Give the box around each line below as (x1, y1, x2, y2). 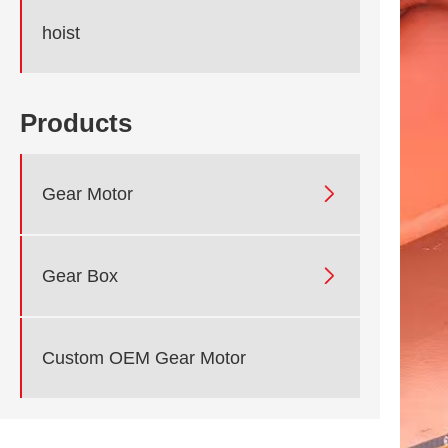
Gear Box (42, 265, 118, 286)
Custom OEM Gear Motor (42, 347, 246, 368)
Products (20, 108, 132, 139)
